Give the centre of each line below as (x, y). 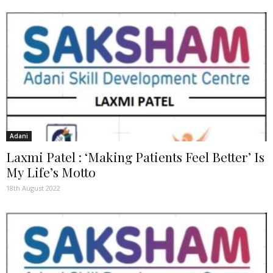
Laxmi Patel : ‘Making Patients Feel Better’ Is (135, 156)
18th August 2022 (33, 188)
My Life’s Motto (51, 172)
